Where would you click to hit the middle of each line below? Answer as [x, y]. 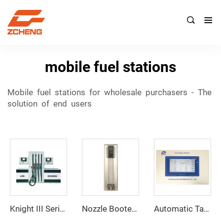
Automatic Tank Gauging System [206, 209]
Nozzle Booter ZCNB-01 [134, 209]
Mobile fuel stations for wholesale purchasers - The [110, 92]
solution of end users [50, 103]
